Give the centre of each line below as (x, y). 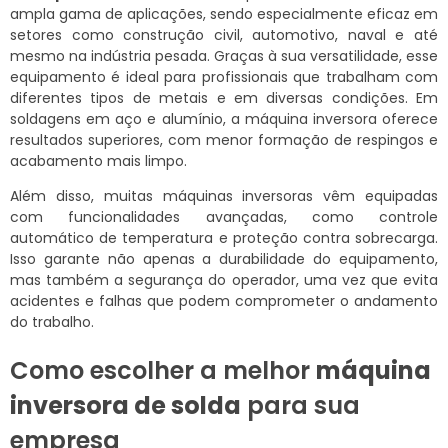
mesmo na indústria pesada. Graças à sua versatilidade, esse (224, 56)
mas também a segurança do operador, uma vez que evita (224, 280)
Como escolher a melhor (163, 371)
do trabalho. (52, 322)
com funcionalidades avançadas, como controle (224, 217)
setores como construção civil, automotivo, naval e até (224, 35)
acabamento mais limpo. (98, 161)
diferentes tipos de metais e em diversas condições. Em (224, 98)
